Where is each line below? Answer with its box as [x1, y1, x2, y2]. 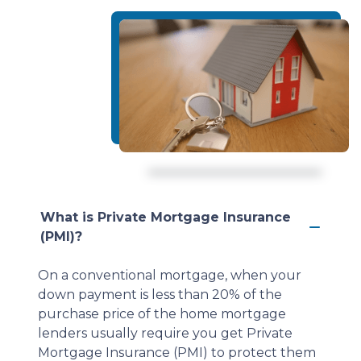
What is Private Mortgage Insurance [40, 210, 291, 225]
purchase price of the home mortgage [38, 306, 286, 322]
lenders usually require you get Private [38, 326, 293, 341]
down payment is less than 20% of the [38, 287, 282, 302]
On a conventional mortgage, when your [38, 268, 301, 283]
